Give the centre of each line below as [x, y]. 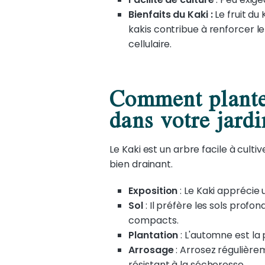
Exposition [153, 191]
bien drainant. [141, 164]
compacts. [153, 220]
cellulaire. [150, 44]
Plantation [153, 235]
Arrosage [151, 250]
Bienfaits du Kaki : [172, 14]
